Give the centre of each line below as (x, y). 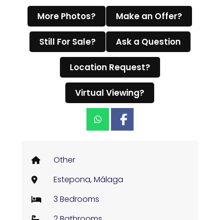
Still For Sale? (67, 42)
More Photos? (67, 16)
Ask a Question (148, 42)
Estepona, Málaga (88, 179)
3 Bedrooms (76, 199)
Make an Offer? (149, 16)
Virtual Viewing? (110, 93)
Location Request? (110, 67)
